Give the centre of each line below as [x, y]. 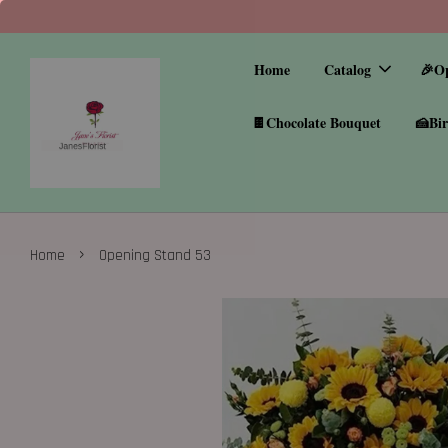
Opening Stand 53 [155, 255]
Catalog [348, 69]
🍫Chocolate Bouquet [316, 122]
